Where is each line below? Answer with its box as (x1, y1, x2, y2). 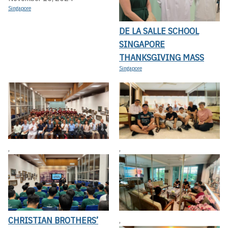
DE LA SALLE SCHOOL (119, 24, 199, 37)
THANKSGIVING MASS (119, 51, 204, 63)
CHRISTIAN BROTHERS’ (8, 214, 98, 226)
